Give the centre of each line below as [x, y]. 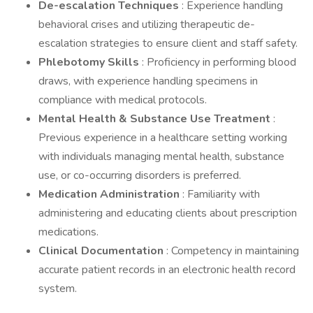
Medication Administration [110, 194]
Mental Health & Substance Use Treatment [156, 119]
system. [58, 289]
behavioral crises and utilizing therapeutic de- [147, 24]
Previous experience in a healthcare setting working [163, 138]
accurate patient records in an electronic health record [167, 270]
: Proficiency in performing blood [219, 62]
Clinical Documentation [102, 251]
